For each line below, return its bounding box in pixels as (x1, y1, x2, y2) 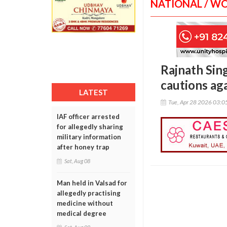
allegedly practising (57, 189, 121, 197)
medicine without (57, 199, 113, 207)
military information (57, 133, 121, 141)
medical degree (57, 209, 106, 217)
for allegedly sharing (57, 123, 123, 131)
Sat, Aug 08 (64, 158, 90, 164)
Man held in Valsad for (57, 179, 127, 187)
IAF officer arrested (57, 112, 120, 121)
